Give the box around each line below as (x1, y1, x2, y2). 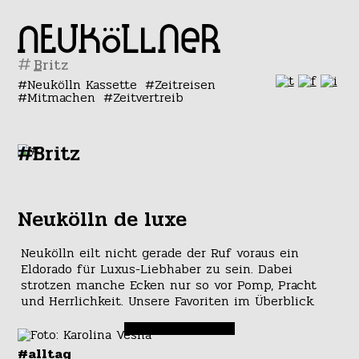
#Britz (18, 138, 81, 170)
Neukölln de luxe (18, 204, 188, 236)
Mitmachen (27, 87, 96, 107)
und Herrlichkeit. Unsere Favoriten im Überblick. (20, 291, 315, 312)
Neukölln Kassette (27, 75, 138, 95)
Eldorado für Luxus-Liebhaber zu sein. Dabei (20, 259, 292, 280)
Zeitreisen (154, 75, 216, 95)
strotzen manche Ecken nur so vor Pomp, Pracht (20, 275, 317, 296)
